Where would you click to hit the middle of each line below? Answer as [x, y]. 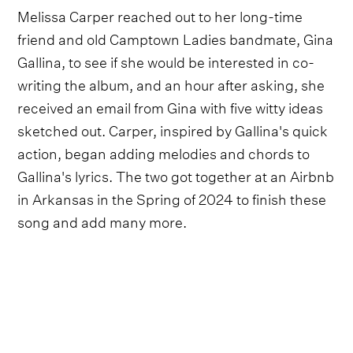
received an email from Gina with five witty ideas [171, 106]
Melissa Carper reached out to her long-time [160, 15]
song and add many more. [102, 221]
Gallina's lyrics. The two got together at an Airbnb [176, 175]
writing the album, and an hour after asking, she [171, 84]
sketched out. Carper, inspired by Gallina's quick [173, 129]
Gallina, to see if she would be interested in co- [166, 61]
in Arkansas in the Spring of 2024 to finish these [172, 198]
